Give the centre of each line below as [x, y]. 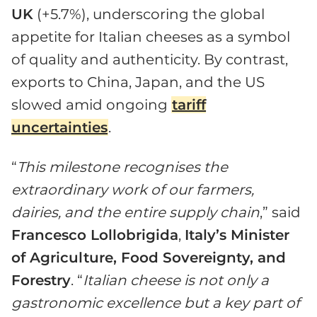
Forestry [41, 281]
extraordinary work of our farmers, [133, 190]
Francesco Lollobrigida [95, 235]
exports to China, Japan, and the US [138, 82]
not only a [232, 281]
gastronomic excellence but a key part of [156, 303]
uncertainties [59, 128]
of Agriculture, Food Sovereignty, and [149, 258]
